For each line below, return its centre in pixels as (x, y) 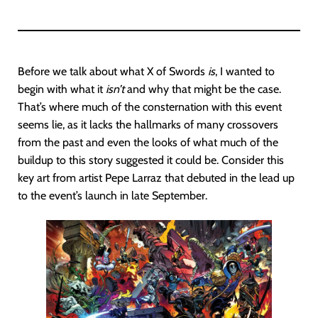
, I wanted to (245, 71)
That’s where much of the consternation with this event (150, 107)
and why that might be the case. (203, 89)
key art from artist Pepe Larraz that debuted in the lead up (156, 178)
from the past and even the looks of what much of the (148, 142)
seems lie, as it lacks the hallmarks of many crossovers (148, 125)
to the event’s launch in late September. (113, 196)
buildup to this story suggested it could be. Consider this (151, 160)
